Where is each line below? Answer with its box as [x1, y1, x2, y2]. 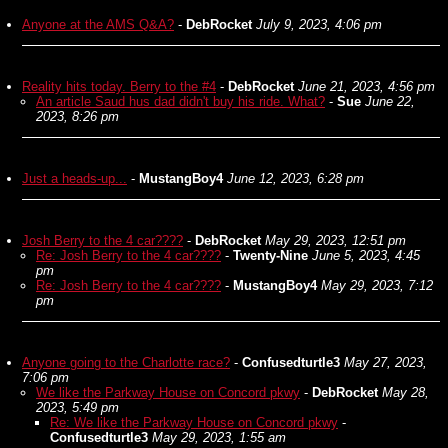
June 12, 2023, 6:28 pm [227, 171, 364, 186]
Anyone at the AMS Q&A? [22, 17, 174, 32]
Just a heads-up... [22, 171, 127, 186]
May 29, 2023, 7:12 [321, 278, 433, 293]
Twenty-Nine [233, 248, 308, 263]
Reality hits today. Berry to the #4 [22, 79, 216, 94]
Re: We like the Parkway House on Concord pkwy [50, 415, 338, 430]
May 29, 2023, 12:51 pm [265, 233, 406, 248]
